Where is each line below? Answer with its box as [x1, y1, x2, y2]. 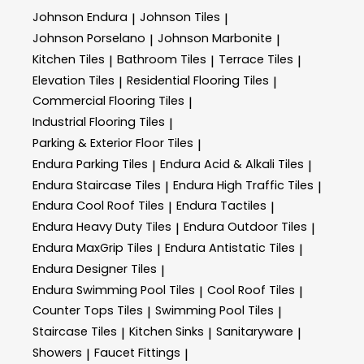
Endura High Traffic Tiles [173, 176, 314, 193]
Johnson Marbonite [158, 30, 272, 47]
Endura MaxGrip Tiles [32, 239, 153, 256]
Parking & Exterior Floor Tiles [32, 135, 193, 151]
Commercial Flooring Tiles [32, 93, 184, 110]
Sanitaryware [216, 323, 293, 340]
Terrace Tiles [219, 50, 293, 67]
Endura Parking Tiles [32, 155, 148, 172]
